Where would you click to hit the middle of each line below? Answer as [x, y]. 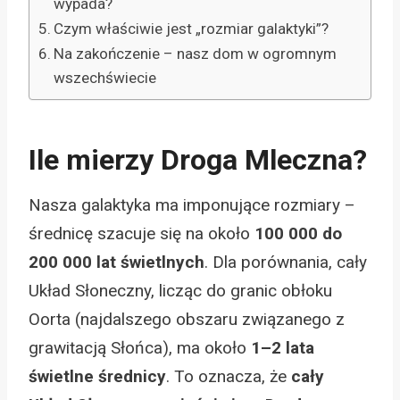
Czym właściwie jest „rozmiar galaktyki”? [192, 28]
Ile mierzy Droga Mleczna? [198, 159]
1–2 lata [283, 347]
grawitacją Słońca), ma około [140, 347]
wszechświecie [105, 77]
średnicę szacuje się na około [142, 233]
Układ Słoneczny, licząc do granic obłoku [180, 290]
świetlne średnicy [97, 376]
